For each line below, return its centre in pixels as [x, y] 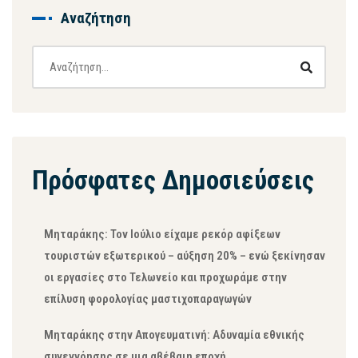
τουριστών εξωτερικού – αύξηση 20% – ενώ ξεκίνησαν [185, 256]
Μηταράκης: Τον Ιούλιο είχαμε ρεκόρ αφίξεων [162, 234]
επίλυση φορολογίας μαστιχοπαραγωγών [148, 299]
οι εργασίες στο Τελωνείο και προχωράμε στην [165, 277]
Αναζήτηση [96, 18]
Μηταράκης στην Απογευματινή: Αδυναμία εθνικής [174, 335]
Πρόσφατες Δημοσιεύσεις [173, 180]
